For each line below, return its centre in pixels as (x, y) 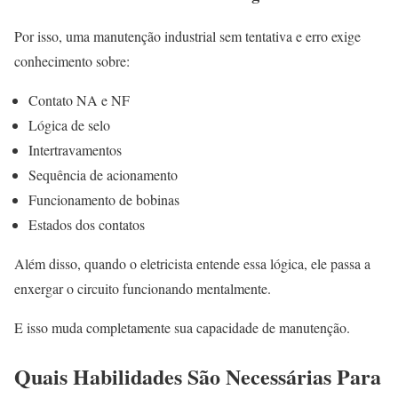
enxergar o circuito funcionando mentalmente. (143, 289)
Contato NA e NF (79, 100)
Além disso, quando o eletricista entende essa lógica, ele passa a (192, 264)
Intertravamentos (75, 150)
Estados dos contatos (87, 225)
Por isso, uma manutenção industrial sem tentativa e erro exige (187, 36)
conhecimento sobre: (72, 61)
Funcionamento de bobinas (104, 200)
